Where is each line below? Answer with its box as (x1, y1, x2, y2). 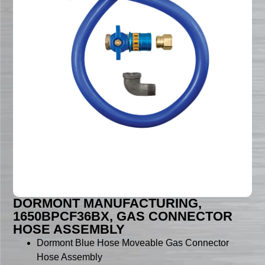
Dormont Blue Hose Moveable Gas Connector (37, 238, 230, 248)
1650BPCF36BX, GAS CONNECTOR (13, 209, 233, 224)
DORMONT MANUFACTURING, (13, 196, 202, 211)
